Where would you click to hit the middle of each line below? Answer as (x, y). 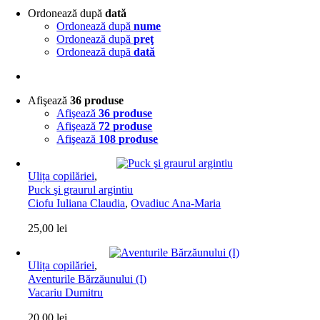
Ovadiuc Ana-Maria (176, 203)
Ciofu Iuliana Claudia (77, 203)
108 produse (129, 139)
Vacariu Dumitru (66, 292)
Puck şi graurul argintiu (81, 190)
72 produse (126, 126)
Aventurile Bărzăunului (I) (87, 279)
